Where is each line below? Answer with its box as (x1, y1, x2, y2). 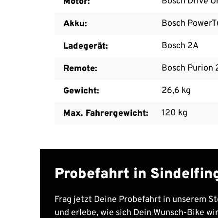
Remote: (63, 63, 97, 74)
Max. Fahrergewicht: (63, 108, 148, 119)
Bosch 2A (162, 40, 199, 52)
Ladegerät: (63, 40, 108, 52)
